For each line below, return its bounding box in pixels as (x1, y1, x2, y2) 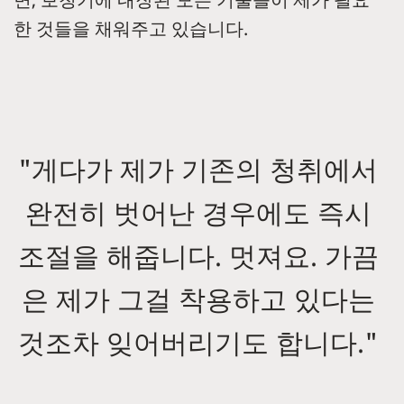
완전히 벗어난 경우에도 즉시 (24, 194, 372, 232)
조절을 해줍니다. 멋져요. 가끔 (17, 237, 379, 275)
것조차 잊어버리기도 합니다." (18, 324, 378, 362)
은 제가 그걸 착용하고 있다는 (21, 280, 375, 318)
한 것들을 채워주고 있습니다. (14, 16, 252, 41)
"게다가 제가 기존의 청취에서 (18, 151, 378, 188)
